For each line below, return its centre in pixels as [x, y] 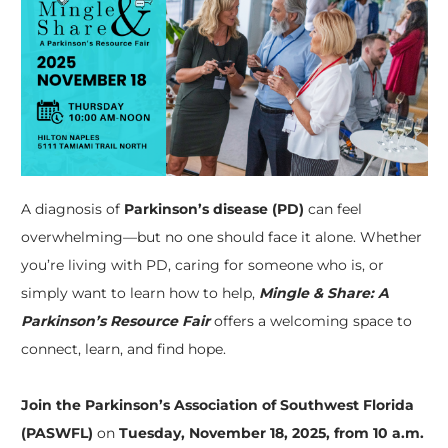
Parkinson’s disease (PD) [215, 209]
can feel [334, 209]
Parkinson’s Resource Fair [115, 321]
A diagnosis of [72, 209]
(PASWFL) [56, 433]
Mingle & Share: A [323, 293]
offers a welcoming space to [310, 321]
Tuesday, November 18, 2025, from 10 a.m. [271, 433]
